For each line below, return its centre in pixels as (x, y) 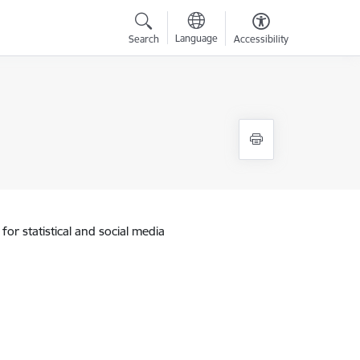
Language (196, 38)
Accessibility (261, 39)
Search (143, 39)
